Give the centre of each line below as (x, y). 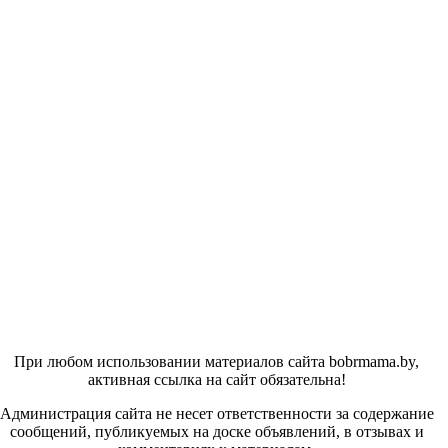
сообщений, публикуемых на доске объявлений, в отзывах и (216, 431)
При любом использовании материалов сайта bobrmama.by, (216, 361)
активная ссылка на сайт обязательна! (216, 379)
